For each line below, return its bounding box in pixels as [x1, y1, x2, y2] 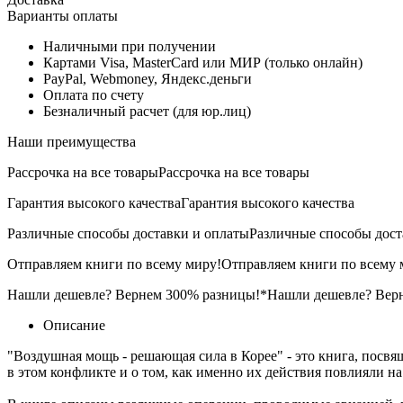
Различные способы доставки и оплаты [7, 225, 249, 241]
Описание [43, 317, 105, 333]
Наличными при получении [43, 38, 216, 54]
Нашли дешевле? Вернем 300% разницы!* [7, 286, 267, 302]
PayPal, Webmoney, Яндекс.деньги [43, 70, 252, 86]
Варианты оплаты [7, 7, 118, 23]
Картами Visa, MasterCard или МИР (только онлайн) [43, 54, 363, 70]
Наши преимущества [7, 133, 136, 149]
